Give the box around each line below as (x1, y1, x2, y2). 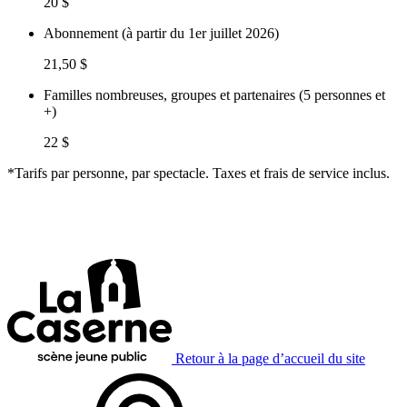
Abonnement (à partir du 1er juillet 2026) (44, 25, 279, 41)
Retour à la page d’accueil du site (175, 350, 365, 366)
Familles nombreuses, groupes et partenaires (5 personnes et (44, 86, 385, 103)
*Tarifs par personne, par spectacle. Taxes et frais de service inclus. (7, 164, 390, 181)
